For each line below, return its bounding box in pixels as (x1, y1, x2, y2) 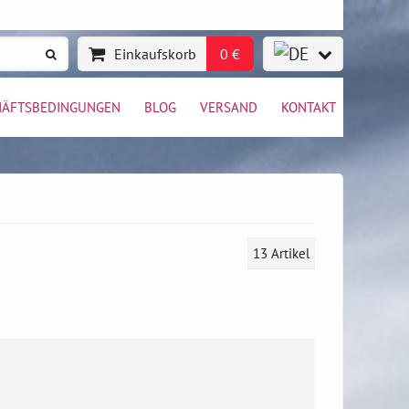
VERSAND (200, 98, 257, 116)
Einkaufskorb (114, 45, 196, 63)
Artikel (271, 244, 309, 262)
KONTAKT (281, 98, 336, 116)
